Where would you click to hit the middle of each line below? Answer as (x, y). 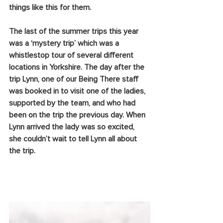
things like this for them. (50, 7)
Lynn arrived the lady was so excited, (73, 127)
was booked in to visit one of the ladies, (78, 91)
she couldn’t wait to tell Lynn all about (74, 139)
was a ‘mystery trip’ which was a (65, 43)
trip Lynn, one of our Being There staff (75, 79)
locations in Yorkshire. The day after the (78, 67)
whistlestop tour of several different (72, 55)
